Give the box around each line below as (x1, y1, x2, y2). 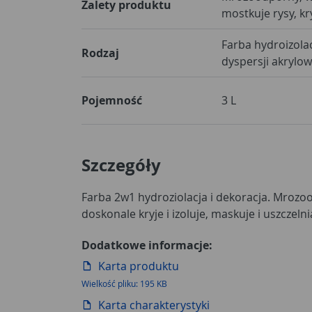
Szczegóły (81, 153, 161, 177)
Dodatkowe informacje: (81, 237, 212, 253)
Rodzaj (81, 45, 119, 61)
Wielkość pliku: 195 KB (81, 277, 167, 289)
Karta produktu (98, 258, 179, 274)
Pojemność (81, 92, 142, 108)
